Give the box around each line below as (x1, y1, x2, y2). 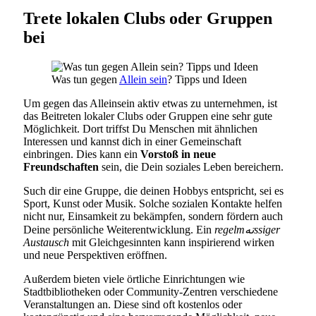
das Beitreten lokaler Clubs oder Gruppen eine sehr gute (23, 110, 272, 123)
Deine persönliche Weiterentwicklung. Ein (23, 224, 214, 236)
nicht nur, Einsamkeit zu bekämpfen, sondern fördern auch (23, 210, 283, 223)
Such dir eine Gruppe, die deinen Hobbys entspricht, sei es (23, 185, 284, 197)
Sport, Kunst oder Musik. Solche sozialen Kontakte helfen (23, 197, 282, 210)
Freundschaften (23, 161, 99, 174)
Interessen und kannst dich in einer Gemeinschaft (23, 135, 241, 148)
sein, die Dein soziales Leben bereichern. (99, 161, 284, 174)
